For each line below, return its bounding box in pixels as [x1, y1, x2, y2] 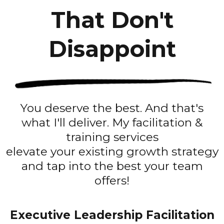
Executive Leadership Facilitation [9, 208, 214, 222]
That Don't [50, 6, 173, 34]
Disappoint [48, 35, 176, 63]
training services [65, 130, 158, 144]
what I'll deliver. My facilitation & [21, 115, 202, 130]
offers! [94, 173, 129, 188]
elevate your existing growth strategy [5, 144, 218, 159]
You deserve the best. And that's [20, 101, 203, 115]
